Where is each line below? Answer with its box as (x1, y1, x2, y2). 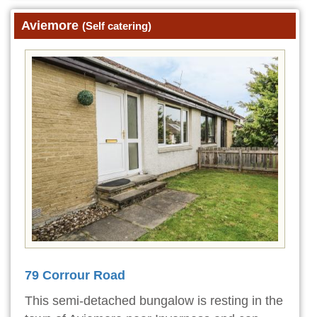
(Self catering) (82, 19, 151, 32)
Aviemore (21, 18, 82, 33)
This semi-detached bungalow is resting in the (25, 293, 283, 308)
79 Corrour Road (25, 267, 125, 282)
